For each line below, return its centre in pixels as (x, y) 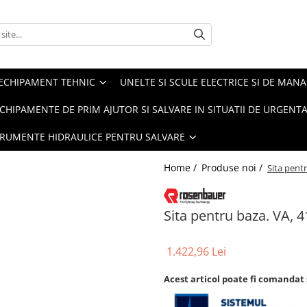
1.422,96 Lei (196, 251)
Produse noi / (233, 168)
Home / (182, 168)
